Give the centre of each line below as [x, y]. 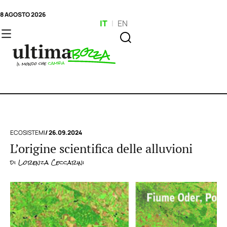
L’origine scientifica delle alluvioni [101, 149]
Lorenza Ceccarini [50, 163]
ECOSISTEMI [28, 133]
